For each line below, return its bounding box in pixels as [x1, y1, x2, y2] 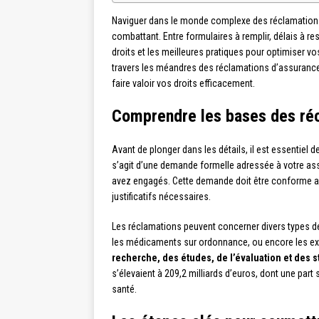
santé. [112, 283, 137, 296]
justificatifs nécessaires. [112, 191, 211, 203]
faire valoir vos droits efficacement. [112, 78, 255, 90]
